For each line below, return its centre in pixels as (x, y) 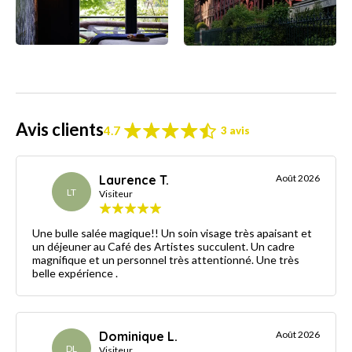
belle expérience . (75, 273)
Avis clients (60, 129)
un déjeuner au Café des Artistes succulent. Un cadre (163, 246)
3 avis (235, 130)
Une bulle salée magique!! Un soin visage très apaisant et (172, 233)
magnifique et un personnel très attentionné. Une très (166, 259)
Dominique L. (138, 336)
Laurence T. (134, 180)
